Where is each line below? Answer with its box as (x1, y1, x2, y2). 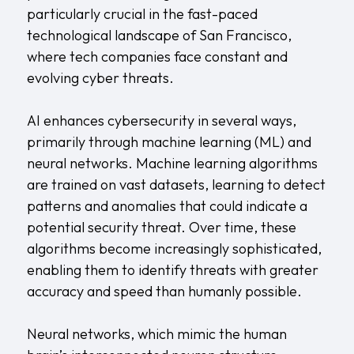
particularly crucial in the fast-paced (26, 4, 258, 23)
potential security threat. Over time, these (26, 217, 296, 236)
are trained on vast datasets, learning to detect (26, 175, 326, 194)
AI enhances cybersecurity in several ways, (26, 111, 296, 130)
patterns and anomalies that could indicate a (26, 196, 307, 215)
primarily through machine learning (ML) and (26, 132, 311, 151)
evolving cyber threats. (26, 68, 174, 87)
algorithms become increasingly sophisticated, (26, 239, 322, 258)
